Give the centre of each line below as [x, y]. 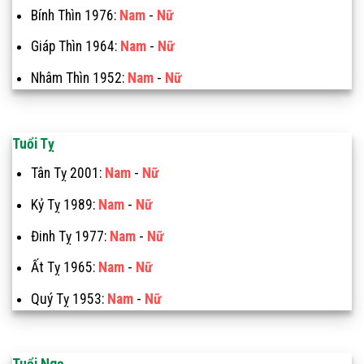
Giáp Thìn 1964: [75, 47]
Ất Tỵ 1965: [64, 268]
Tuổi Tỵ [33, 143]
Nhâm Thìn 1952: [79, 78]
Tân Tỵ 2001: [67, 173]
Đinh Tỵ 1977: [70, 236]
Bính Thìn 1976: [75, 15]
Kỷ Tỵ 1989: [64, 204]
